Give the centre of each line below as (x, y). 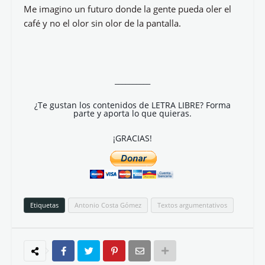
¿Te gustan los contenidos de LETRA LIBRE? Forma (132, 105)
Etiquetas (44, 205)
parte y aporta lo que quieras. (132, 113)
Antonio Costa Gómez (108, 205)
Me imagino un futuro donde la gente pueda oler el (127, 9)
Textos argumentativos (192, 205)
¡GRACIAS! (132, 138)
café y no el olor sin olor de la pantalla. (102, 23)
